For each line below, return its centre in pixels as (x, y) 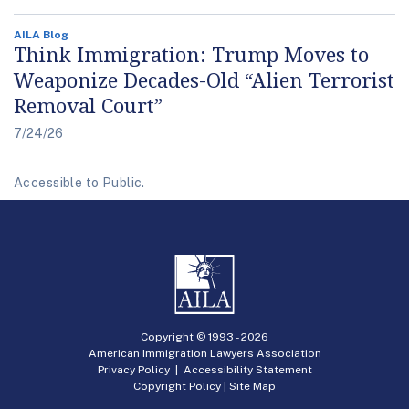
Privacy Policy (133, 369)
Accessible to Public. (79, 182)
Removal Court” (88, 105)
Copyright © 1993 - (191, 336)
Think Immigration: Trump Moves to (191, 53)
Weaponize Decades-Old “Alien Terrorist (204, 79)
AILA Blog (41, 34)
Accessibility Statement (247, 369)
